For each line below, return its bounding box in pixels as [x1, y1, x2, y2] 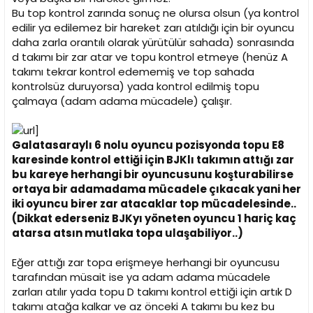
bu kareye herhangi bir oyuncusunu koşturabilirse [12, 167, 293, 182]
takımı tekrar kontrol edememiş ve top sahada [12, 64, 254, 80]
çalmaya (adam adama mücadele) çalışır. [12, 94, 232, 109]
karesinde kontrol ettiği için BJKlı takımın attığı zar [12, 152, 294, 168]
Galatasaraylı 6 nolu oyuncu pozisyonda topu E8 [12, 138, 284, 153]
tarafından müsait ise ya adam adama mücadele [12, 270, 270, 285]
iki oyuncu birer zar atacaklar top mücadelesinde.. [12, 196, 296, 212]
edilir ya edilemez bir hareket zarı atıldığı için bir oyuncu [12, 20, 294, 36]
